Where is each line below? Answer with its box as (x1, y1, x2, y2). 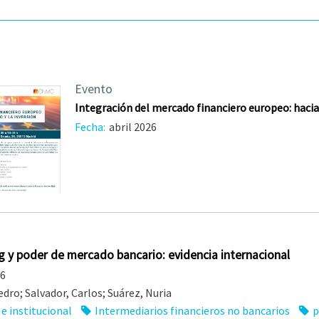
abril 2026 (108, 119, 157, 134)
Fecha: (74, 119, 105, 134)
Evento (74, 80, 113, 97)
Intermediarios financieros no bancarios (94, 303, 290, 318)
